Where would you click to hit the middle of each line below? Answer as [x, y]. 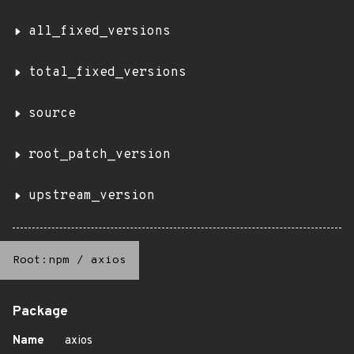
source [52, 114]
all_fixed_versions [100, 32]
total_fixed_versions [107, 73]
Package [40, 312]
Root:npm [41, 260]
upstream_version [92, 196]
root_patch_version [100, 155]
